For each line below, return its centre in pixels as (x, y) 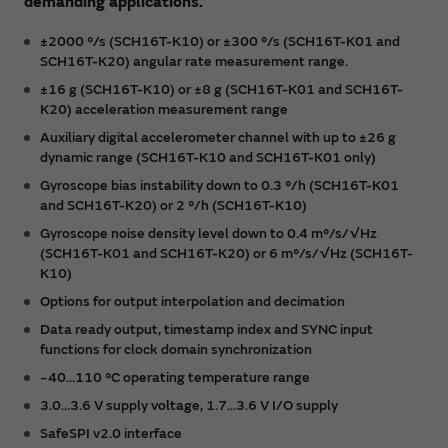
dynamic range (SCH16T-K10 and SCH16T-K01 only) (208, 157)
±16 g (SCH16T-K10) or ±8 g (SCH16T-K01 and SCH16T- (221, 89)
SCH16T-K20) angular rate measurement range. (194, 61)
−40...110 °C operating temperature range (175, 377)
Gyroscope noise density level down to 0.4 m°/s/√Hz (208, 233)
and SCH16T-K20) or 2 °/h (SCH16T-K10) (173, 205)
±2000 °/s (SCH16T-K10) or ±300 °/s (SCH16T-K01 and (220, 41)
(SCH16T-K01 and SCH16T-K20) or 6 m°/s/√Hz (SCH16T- (226, 253)
